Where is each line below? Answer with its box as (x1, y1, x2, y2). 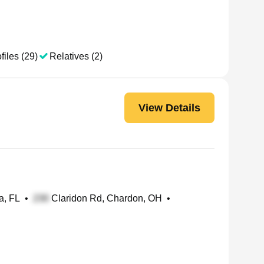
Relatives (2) (49, 51, 103, 61)
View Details (138, 101, 200, 114)
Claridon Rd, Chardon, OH (49, 193, 162, 203)
